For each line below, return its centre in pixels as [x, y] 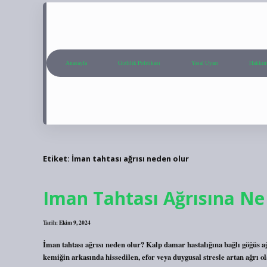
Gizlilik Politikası [139, 63]
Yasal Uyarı [205, 63]
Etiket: [57, 158]
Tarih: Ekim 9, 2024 [67, 223]
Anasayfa [76, 63]
